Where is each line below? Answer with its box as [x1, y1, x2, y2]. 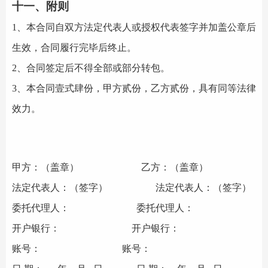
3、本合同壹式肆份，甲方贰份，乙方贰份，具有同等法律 [12, 83, 256, 93]
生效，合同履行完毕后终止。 [12, 42, 136, 53]
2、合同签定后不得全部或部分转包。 [12, 63, 170, 73]
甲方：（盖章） [12, 162, 79, 172]
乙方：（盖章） [141, 162, 208, 172]
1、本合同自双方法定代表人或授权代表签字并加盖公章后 [12, 22, 256, 32]
